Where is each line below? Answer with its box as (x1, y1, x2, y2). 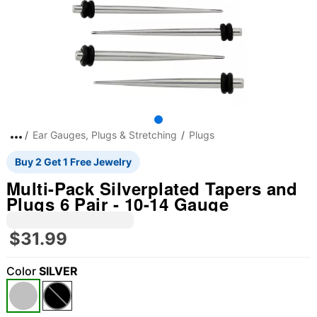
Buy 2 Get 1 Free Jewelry (14, 156, 132, 168)
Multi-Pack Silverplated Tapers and (6, 176, 298, 200)
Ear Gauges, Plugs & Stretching (32, 129, 177, 141)
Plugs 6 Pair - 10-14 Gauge (6, 192, 229, 216)
